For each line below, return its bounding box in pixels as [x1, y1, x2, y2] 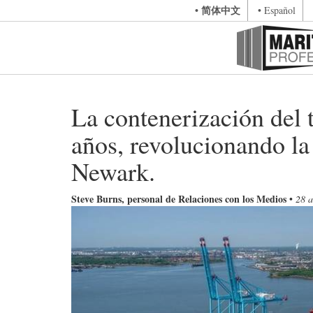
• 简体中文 [194, 3, 240, 17]
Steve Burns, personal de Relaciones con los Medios [71, 191, 286, 206]
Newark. [71, 154, 155, 188]
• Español [257, 3, 296, 17]
